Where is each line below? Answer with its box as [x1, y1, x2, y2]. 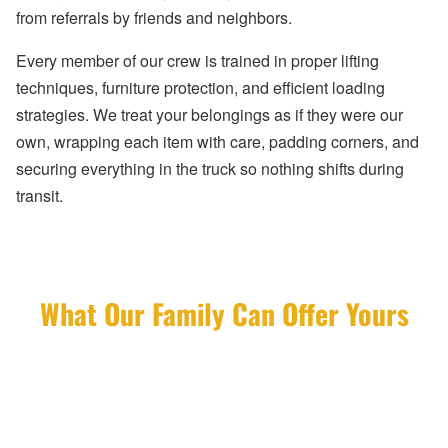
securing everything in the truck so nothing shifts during [16, 157, 404, 181]
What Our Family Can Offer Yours [39, 293, 409, 335]
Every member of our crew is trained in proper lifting [16, 49, 379, 73]
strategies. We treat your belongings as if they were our [16, 103, 403, 127]
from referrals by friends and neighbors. [16, 6, 292, 30]
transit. [16, 184, 63, 208]
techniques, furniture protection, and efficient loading [16, 76, 385, 100]
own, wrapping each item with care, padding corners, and [16, 130, 419, 154]
